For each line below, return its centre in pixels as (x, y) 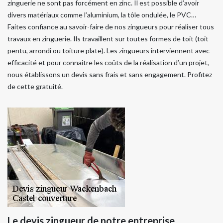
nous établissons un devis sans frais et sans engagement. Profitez (110, 74)
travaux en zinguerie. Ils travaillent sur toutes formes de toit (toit (108, 38)
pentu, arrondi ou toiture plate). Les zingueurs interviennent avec (109, 50)
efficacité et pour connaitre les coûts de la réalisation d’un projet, (108, 62)
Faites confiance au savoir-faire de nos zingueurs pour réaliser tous (111, 26)
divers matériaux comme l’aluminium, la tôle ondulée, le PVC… (102, 14)
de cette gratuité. (35, 86)
